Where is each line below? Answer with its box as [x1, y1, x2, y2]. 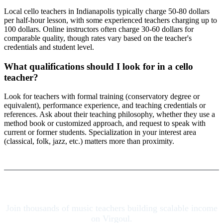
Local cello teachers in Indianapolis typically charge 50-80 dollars [4, 6, 210, 15]
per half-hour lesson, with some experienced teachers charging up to [4, 15, 217, 24]
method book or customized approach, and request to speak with [4, 119, 206, 128]
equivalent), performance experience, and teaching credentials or [4, 101, 206, 110]
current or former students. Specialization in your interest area [4, 128, 196, 137]
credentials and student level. [4, 42, 94, 51]
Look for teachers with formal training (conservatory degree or [4, 92, 200, 101]
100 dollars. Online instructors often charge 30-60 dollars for [4, 24, 194, 33]
